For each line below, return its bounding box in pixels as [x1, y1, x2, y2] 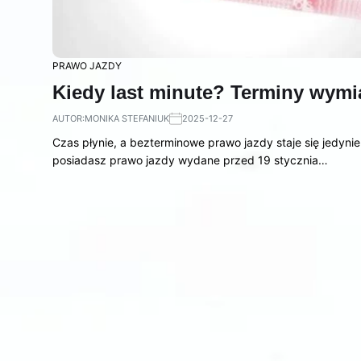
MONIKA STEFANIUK [85, 112, 169, 124]
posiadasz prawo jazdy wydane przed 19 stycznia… [52, 152, 328, 167]
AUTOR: [52, 112, 85, 124]
